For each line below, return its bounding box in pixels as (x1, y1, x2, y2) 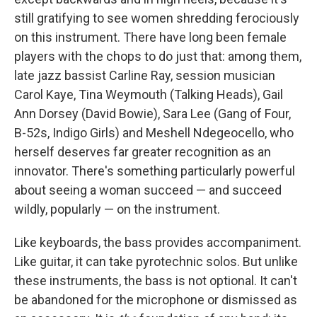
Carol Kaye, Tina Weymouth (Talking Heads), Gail (14, 87, 283, 103)
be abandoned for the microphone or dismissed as (14, 292, 297, 308)
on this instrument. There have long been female (14, 30, 287, 45)
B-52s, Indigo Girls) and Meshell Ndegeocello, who (14, 125, 294, 141)
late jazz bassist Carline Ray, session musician (14, 68, 275, 83)
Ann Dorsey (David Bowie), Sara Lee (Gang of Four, (14, 106, 291, 122)
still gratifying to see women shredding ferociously (14, 11, 299, 26)
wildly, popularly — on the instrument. (14, 202, 220, 217)
